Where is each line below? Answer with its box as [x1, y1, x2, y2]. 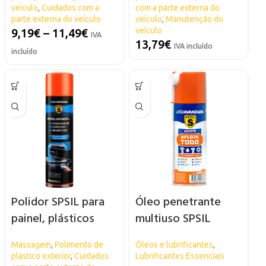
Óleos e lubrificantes [135, 239, 213, 249]
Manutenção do [165, 14, 223, 24]
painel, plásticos [11, 209, 94, 229]
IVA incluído [173, 42, 213, 50]
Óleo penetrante [135, 192, 221, 212]
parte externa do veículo [11, 14, 101, 24]
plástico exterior [11, 251, 71, 261]
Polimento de [54, 239, 103, 249]
